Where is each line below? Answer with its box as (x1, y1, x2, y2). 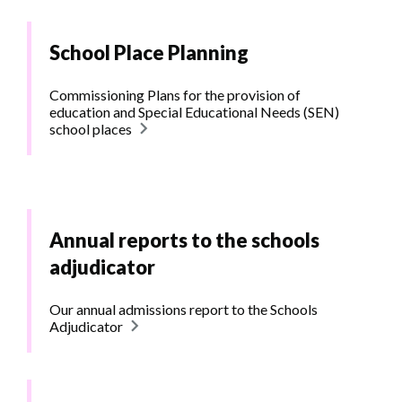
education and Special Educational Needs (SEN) (49, 103, 339, 121)
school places (49, 120, 132, 138)
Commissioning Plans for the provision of (49, 86, 301, 104)
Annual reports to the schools (49, 228, 319, 253)
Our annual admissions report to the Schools (49, 301, 318, 319)
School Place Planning (49, 40, 249, 66)
